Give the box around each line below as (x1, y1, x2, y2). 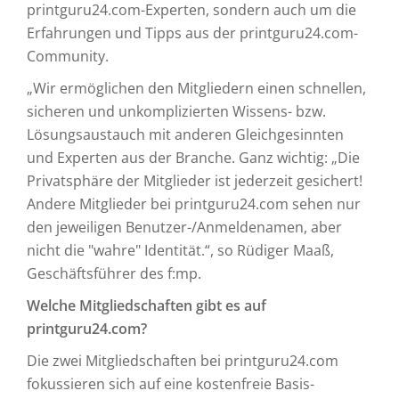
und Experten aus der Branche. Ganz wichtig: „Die (27, 148, 360, 167)
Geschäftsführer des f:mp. (27, 264, 201, 283)
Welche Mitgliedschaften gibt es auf (27, 296, 266, 315)
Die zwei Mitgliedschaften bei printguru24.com (27, 351, 338, 370)
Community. (27, 46, 109, 66)
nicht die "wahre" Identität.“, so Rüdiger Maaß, (27, 240, 334, 260)
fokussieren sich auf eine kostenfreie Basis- (27, 374, 314, 394)
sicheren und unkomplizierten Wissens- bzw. (27, 102, 326, 121)
